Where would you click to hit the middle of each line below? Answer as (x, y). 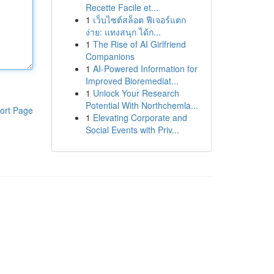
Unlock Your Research (136, 93)
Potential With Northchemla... (142, 105)
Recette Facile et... (122, 7)
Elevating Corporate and (140, 117)
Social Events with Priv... (132, 130)
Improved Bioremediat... (132, 81)
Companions (110, 56)
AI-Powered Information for (145, 68)
